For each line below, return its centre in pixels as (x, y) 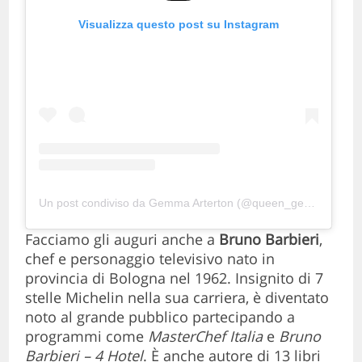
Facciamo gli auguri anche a (120, 240)
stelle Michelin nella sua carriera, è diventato (177, 298)
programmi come (87, 337)
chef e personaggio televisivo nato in (150, 259)
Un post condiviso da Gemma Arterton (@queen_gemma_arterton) (310, 203)
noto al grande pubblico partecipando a (160, 317)
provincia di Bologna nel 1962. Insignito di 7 (175, 278)
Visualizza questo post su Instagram (179, 25)
